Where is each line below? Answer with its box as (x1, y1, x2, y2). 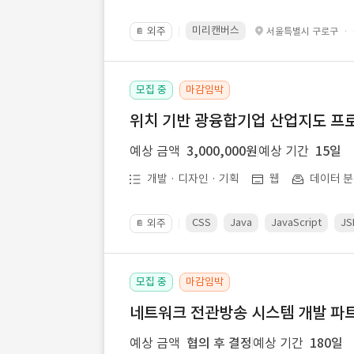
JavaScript (271, 216, 322, 229)
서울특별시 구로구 (266, 25, 338, 37)
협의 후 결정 (186, 335, 252, 351)
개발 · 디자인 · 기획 (147, 171, 239, 186)
